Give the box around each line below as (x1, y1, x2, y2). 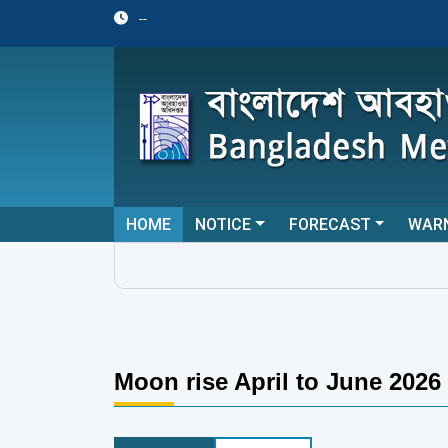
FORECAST (288, 215, 371, 234)
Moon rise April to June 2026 (114, 368, 441, 395)
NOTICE (195, 215, 251, 234)
